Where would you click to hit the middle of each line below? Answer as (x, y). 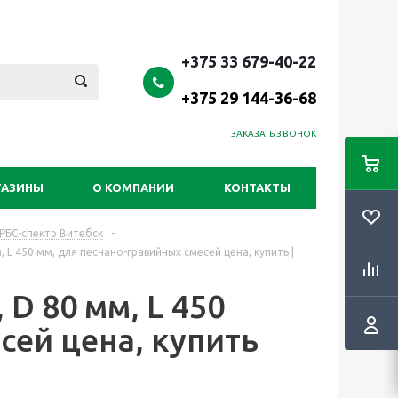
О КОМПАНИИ (133, 187)
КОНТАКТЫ (257, 187)
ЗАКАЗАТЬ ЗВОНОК (273, 134)
